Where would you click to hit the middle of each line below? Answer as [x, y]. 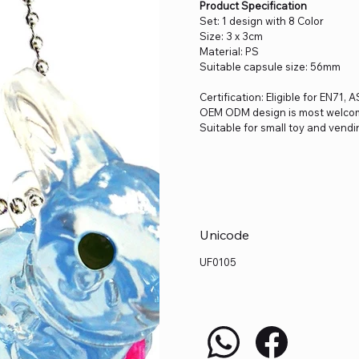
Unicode [224, 234]
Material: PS [229, 51]
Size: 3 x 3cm [231, 36]
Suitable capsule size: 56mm [270, 66]
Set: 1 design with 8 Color [262, 20]
